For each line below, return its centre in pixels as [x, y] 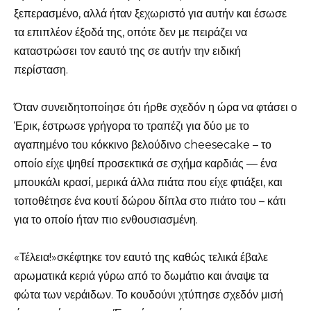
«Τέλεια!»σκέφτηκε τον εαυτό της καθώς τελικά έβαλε [141, 258]
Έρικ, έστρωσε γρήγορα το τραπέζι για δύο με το [132, 126]
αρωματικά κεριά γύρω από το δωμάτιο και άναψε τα [141, 276]
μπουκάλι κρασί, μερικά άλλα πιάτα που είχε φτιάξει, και [148, 183]
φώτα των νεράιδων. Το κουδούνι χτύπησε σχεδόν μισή [149, 295]
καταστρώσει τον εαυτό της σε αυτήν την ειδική [127, 51]
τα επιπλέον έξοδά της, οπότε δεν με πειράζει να [131, 32]
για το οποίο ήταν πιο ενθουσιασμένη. [106, 220]
